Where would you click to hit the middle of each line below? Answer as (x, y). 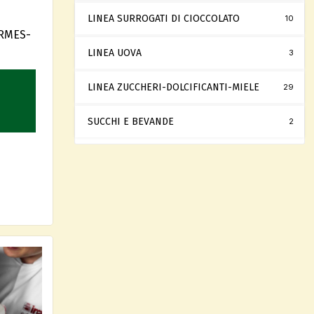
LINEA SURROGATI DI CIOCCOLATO (164, 19)
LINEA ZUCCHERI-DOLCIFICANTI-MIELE (173, 87)
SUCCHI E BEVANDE (131, 122)
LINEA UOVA (115, 53)
